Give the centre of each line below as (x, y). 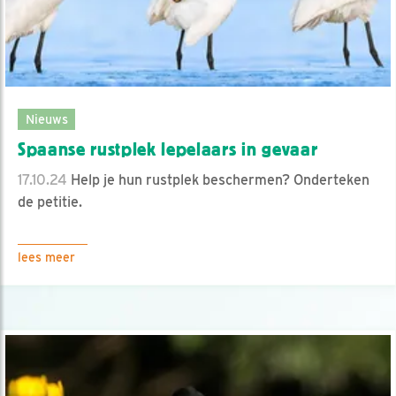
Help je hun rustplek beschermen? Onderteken (218, 179)
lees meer (46, 257)
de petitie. (50, 202)
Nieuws (46, 118)
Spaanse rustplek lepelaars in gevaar (168, 149)
